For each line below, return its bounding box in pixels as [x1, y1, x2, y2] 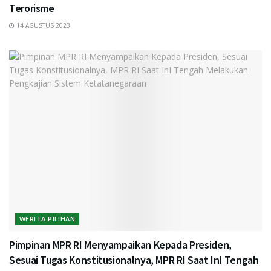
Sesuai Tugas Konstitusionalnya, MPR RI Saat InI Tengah [9, 252, 259, 267]
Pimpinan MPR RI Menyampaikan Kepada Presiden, [9, 237, 232, 252]
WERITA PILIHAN [19, 214, 76, 223]
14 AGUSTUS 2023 [15, 21, 70, 30]
